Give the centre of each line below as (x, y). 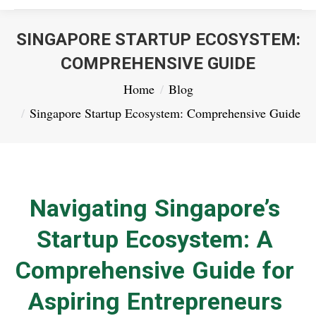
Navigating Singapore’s (155, 208)
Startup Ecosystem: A (155, 239)
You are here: (48, 85)
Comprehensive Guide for (155, 270)
